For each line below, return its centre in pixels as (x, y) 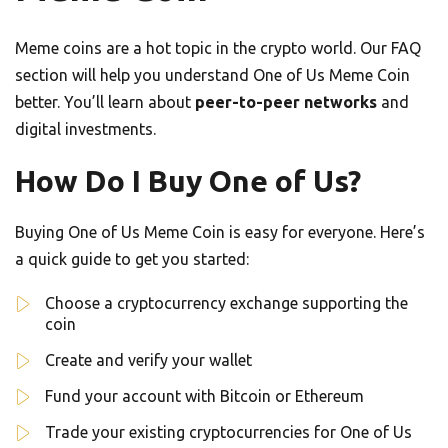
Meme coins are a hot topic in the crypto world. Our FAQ (218, 48)
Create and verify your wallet (148, 360)
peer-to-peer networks (286, 102)
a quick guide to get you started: (132, 259)
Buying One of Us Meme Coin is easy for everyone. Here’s (220, 232)
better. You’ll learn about (105, 102)
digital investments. (85, 129)
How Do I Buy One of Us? (188, 181)
